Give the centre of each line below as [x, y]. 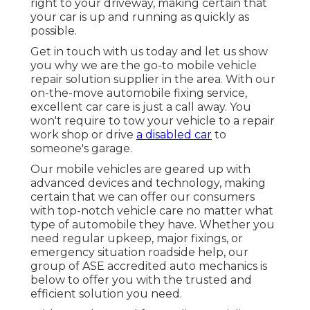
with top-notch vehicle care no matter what [152, 211]
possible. [54, 31]
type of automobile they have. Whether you [153, 225]
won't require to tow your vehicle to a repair [153, 121]
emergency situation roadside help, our [139, 253]
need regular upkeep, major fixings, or [137, 239]
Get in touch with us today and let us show [149, 52]
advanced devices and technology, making [148, 183]
